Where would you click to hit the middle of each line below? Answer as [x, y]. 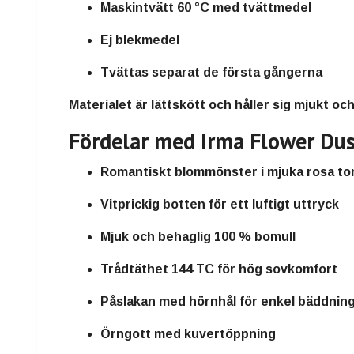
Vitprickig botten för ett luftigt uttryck [220, 204]
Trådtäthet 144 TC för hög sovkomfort [219, 269]
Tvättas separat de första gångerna [211, 72]
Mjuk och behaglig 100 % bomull [198, 236]
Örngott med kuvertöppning [188, 333]
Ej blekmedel [140, 40]
